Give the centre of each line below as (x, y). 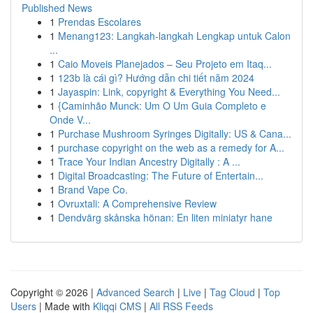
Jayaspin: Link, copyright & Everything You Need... (169, 92)
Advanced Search (136, 292)
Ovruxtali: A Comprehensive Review (137, 203)
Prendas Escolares (100, 22)
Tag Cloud (232, 292)
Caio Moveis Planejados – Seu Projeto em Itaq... (165, 64)
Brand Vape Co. (93, 189)
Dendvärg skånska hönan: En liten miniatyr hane (165, 217)
